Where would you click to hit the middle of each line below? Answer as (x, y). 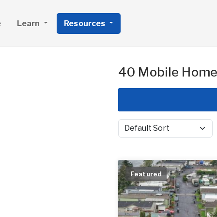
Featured (146, 174)
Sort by (129, 133)
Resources (85, 23)
